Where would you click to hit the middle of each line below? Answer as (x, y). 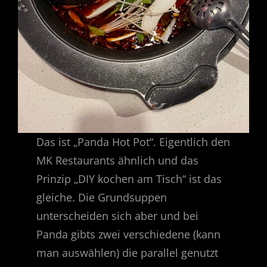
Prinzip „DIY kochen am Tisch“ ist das (129, 178)
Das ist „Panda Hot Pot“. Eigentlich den (133, 142)
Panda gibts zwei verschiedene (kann (129, 234)
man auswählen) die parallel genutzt (128, 252)
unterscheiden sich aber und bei (118, 215)
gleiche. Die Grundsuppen (102, 197)
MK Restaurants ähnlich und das (118, 160)
